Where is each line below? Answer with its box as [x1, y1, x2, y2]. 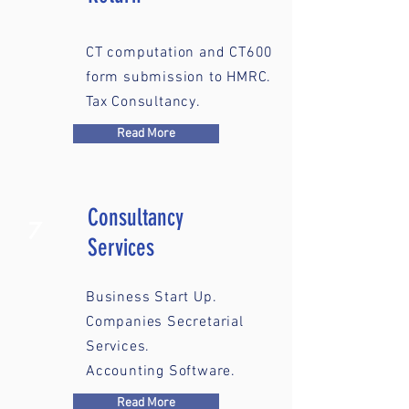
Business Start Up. [86, 288, 217, 307]
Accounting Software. [86, 362, 236, 381]
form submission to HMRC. [86, 68, 272, 87]
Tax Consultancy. [86, 93, 201, 111]
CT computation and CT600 [86, 44, 274, 62]
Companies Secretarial [86, 313, 244, 331]
